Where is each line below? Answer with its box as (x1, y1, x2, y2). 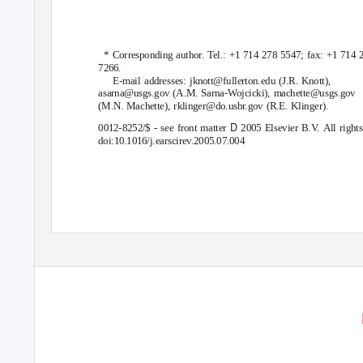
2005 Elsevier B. (241, 122, 311, 134)
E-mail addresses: (113, 75, 190, 87)
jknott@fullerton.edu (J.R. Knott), (190, 75, 331, 87)
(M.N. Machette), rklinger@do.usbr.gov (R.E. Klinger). (98, 100, 329, 112)
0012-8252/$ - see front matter (98, 122, 230, 134)
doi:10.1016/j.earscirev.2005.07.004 (98, 135, 245, 147)
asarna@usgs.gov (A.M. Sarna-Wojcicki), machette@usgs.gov (98, 88, 356, 100)
